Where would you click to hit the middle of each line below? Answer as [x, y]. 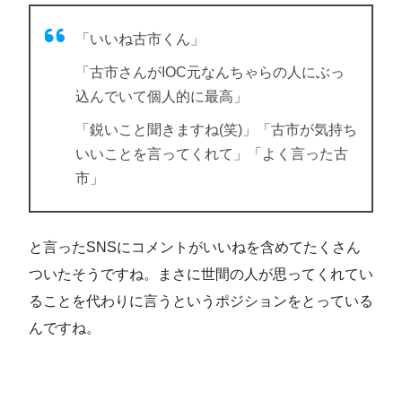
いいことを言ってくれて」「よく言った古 [212, 153]
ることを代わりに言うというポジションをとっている [201, 301]
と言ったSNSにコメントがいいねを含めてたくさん [195, 247]
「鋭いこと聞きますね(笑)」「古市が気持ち [216, 129]
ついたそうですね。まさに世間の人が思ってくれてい [201, 274]
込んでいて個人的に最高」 [162, 96]
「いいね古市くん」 [140, 39]
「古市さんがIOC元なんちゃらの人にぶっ [210, 72]
